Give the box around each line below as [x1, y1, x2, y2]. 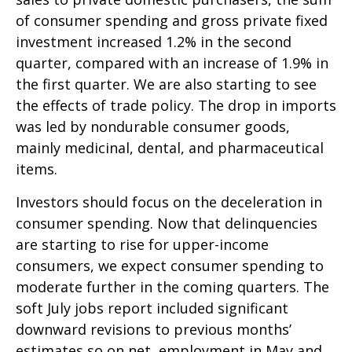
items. [16, 159, 57, 178]
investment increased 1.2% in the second [16, 31, 291, 51]
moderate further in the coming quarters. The [16, 277, 329, 296]
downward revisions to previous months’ [16, 319, 291, 339]
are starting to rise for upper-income [16, 234, 269, 254]
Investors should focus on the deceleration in [16, 192, 322, 211]
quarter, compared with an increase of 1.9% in [16, 53, 328, 72]
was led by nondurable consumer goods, [16, 116, 290, 136]
